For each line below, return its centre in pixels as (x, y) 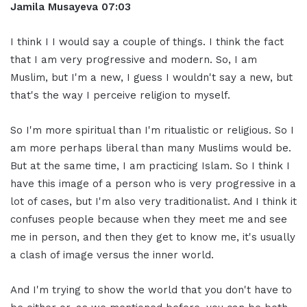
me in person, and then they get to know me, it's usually (153, 237)
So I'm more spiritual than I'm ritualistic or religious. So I (152, 130)
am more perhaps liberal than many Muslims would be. (151, 148)
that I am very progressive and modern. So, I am (134, 59)
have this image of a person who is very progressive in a (153, 183)
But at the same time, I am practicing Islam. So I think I (150, 165)
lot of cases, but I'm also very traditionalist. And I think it (153, 201)
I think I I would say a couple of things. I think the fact (147, 41)
